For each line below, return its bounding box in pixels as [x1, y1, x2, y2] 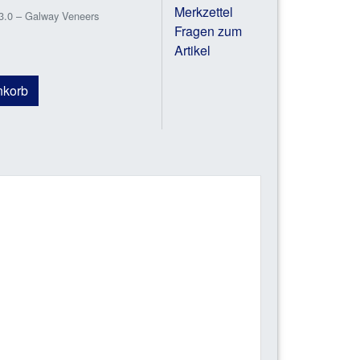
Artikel [174, 41, 211, 60]
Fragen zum [174, 22, 242, 41]
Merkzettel [174, 2, 233, 22]
